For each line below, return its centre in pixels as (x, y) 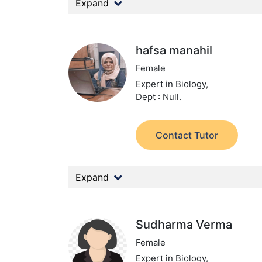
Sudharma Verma (184, 225)
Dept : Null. (159, 97)
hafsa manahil (174, 50)
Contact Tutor (187, 135)
